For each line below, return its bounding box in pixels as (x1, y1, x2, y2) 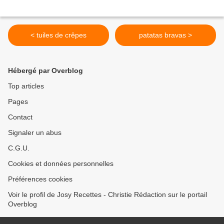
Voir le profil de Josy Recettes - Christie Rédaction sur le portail (8, 190, 207, 199)
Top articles (8, 82, 44, 90)
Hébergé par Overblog (8, 66, 83, 75)
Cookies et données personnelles (8, 159, 113, 168)
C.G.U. (8, 144, 29, 152)
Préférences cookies (8, 175, 72, 183)
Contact (8, 113, 32, 121)
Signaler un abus (8, 128, 61, 137)
